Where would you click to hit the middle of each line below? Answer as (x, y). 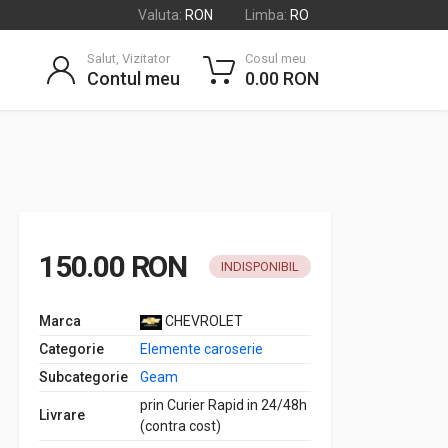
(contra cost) (180, 426)
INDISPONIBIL (260, 266)
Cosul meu (275, 58)
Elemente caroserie (201, 349)
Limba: (266, 15)
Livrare (62, 415)
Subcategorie (83, 377)
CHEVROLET (202, 321)
